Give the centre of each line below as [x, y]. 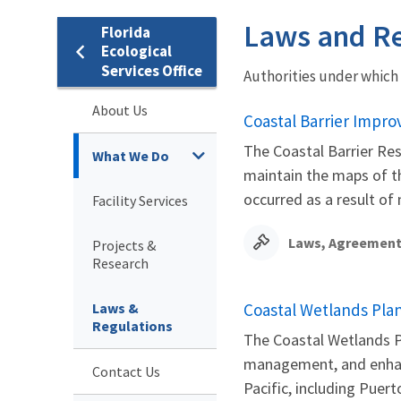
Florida [126, 32]
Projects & [124, 245]
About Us [120, 110]
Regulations [132, 325]
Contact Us [126, 371]
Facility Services [140, 200]
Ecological [137, 51]
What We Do [131, 155]
